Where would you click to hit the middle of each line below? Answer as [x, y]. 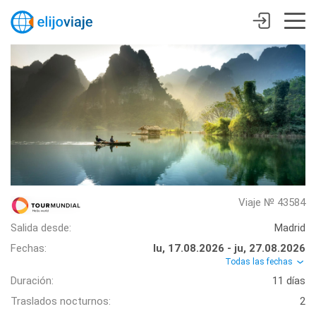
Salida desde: [41, 228]
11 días [289, 281]
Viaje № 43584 [272, 202]
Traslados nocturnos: [61, 302]
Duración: [32, 281]
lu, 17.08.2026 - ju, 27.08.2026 [229, 248]
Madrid [290, 228]
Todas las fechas [260, 262]
